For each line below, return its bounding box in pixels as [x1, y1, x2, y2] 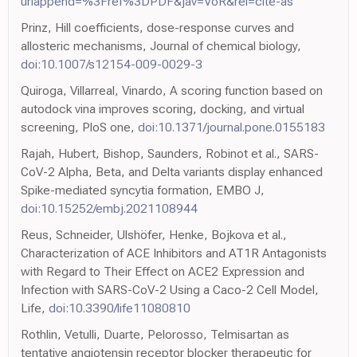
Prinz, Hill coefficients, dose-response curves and [21, 20, 294, 35]
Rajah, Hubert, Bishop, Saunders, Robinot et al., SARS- [21, 146, 319, 161]
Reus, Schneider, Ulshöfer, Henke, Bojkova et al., [21, 227, 287, 242]
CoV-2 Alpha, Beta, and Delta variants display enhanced [21, 164, 323, 179]
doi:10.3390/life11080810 [49, 300, 190, 316]
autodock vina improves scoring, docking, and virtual [21, 101, 304, 116]
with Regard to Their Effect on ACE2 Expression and [21, 264, 304, 279]
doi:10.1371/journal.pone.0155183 [138, 120, 325, 135]
